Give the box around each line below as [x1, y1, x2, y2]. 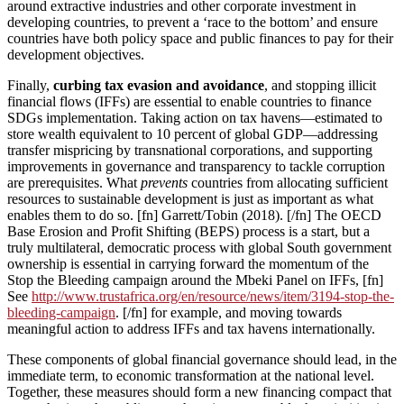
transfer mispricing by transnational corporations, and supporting [7, 142, 372, 158]
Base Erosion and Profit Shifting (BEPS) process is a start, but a [7, 223, 370, 239]
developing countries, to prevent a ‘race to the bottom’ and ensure [7, 14, 378, 30]
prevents [141, 174, 188, 190]
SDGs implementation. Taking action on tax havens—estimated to [7, 109, 382, 125]
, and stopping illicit [264, 77, 376, 93]
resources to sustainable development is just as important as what [7, 190, 373, 207]
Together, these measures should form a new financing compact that [7, 383, 391, 399]
